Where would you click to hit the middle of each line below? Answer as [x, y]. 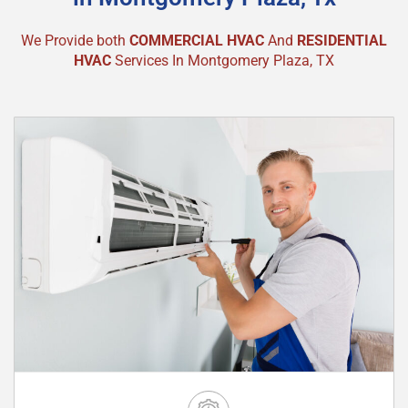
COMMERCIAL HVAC [199, 41]
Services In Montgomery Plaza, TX [224, 61]
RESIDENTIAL [342, 41]
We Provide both [75, 41]
